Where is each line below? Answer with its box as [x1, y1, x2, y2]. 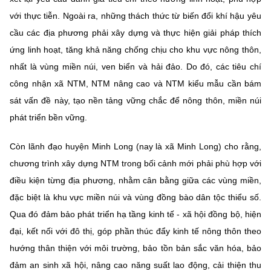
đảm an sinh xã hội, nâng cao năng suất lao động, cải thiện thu [10, 260, 261, 270]
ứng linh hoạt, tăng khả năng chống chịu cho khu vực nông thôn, [10, 44, 261, 54]
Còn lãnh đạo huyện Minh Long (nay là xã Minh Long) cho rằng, [10, 141, 261, 151]
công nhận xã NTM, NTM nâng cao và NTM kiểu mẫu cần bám [10, 78, 261, 88]
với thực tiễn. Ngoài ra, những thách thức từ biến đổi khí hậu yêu [10, 10, 261, 21]
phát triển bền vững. [10, 112, 87, 122]
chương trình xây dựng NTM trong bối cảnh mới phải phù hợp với [10, 158, 261, 168]
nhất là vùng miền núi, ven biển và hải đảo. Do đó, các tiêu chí [10, 61, 261, 71]
